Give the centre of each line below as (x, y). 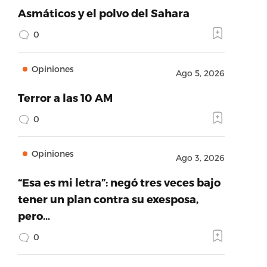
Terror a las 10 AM (65, 97)
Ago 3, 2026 (200, 158)
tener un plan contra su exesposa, (108, 199)
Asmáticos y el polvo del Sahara (103, 13)
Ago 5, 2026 (200, 73)
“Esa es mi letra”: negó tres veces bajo (119, 182)
